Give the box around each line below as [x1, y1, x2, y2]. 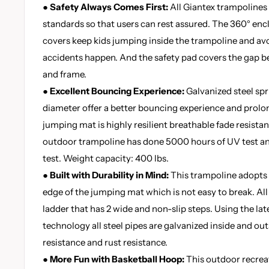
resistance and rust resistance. [43, 236, 168, 248]
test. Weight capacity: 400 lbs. [43, 152, 169, 164]
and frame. [43, 68, 86, 80]
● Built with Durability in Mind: [43, 169, 169, 181]
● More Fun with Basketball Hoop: [43, 253, 184, 265]
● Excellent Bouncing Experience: [43, 85, 184, 97]
